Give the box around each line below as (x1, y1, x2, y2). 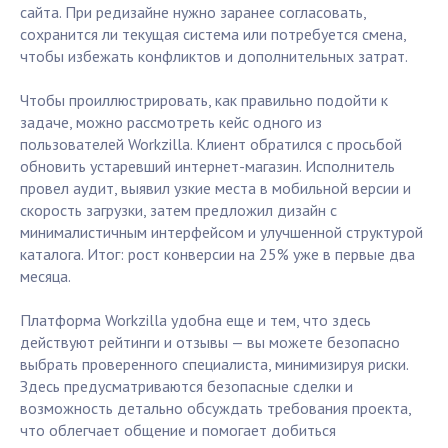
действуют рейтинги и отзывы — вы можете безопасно (20, 332, 400, 353)
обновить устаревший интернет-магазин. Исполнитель (20, 156, 395, 177)
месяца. (20, 266, 71, 287)
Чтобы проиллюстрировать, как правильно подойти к (20, 90, 388, 111)
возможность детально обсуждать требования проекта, (20, 398, 411, 419)
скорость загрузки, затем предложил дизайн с (20, 200, 337, 221)
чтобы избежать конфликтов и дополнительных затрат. (20, 46, 408, 67)
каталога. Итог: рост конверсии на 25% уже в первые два (20, 244, 415, 265)
